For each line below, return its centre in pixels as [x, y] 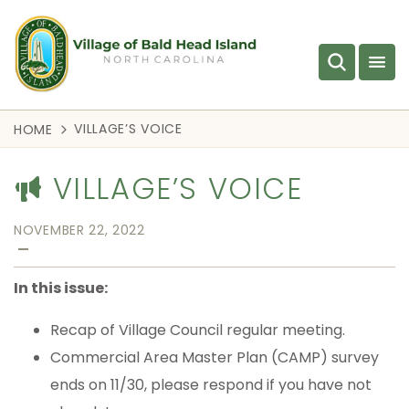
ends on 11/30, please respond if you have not [211, 385]
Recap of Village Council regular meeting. [199, 330]
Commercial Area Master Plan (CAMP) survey [215, 358]
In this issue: [61, 288]
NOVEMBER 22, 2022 [79, 231]
